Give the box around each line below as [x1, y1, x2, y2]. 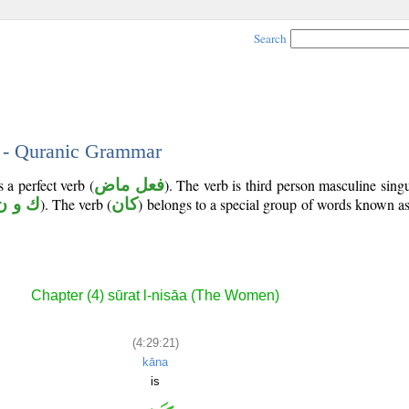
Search [254, 30, 287, 47]
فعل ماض [94, 175, 164, 194]
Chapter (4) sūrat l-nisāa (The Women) [31, 288, 279, 304]
